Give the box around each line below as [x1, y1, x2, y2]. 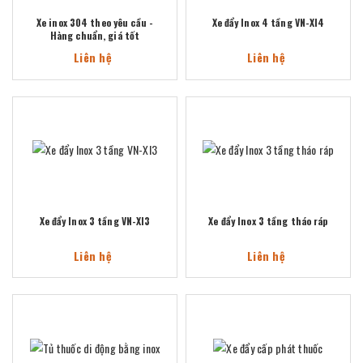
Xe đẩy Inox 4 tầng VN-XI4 [211, 15, 325, 29]
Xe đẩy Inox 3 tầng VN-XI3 [39, 213, 151, 228]
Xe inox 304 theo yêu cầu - [36, 15, 154, 29]
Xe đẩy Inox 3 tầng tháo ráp [208, 213, 328, 228]
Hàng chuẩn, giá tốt [49, 28, 140, 42]
